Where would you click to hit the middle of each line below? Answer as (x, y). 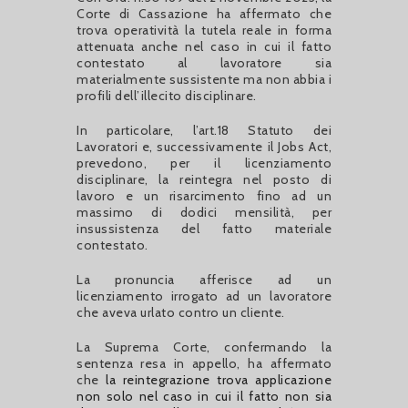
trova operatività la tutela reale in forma (204, 30)
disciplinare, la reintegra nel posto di (204, 179)
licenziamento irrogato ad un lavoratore (204, 296)
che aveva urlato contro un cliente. (181, 312)
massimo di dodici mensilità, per (204, 212)
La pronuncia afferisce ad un (204, 279)
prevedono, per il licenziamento (204, 163)
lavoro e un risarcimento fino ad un (204, 195)
